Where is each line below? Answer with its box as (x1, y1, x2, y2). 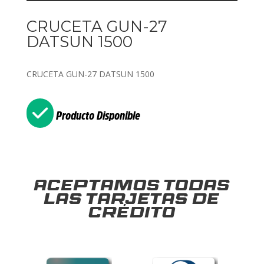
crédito (88, 205, 176, 223)
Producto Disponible (53, 109, 140, 121)
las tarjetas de (44, 192, 220, 210)
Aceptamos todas (34, 178, 230, 196)
